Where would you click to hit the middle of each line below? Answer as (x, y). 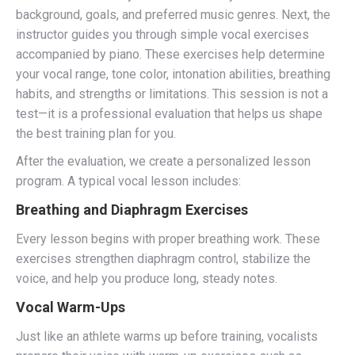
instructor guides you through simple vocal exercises (162, 34)
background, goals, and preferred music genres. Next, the (173, 15)
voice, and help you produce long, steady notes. (147, 279)
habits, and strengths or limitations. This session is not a (172, 94)
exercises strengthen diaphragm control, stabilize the (163, 259)
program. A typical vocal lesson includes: (128, 181)
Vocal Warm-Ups (71, 307)
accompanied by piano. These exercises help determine (170, 54)
